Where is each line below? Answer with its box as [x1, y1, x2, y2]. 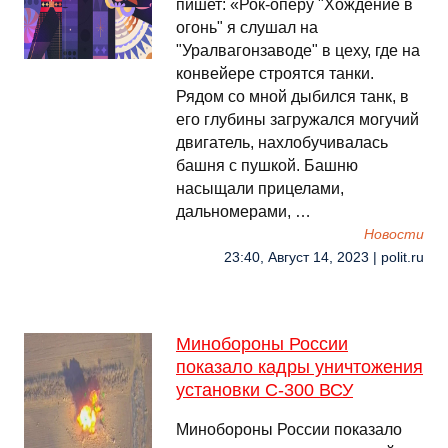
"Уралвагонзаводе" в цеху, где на [176, 42, 420, 59]
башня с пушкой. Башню [176, 157, 358, 174]
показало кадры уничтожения [176, 357, 423, 377]
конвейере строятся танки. [176, 65, 374, 82]
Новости [364, 227, 424, 242]
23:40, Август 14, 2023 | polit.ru [224, 250, 424, 265]
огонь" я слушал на [176, 19, 318, 36]
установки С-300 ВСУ [176, 380, 353, 400]
